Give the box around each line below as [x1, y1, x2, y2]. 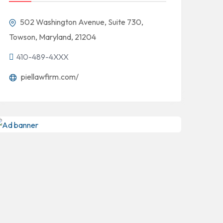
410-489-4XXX [16, 52, 69, 62]
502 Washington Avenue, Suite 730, [18, 17, 143, 27]
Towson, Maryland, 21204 [9, 32, 96, 42]
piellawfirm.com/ [19, 72, 79, 82]
